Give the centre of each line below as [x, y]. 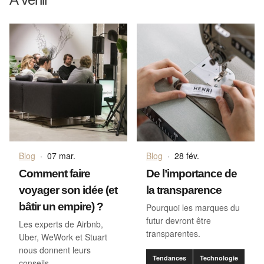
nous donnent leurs [55, 250]
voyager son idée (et [68, 190]
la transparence [184, 190]
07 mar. [61, 155]
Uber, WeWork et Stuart [63, 237]
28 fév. [187, 155]
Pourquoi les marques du [193, 207]
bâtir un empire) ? [61, 206]
